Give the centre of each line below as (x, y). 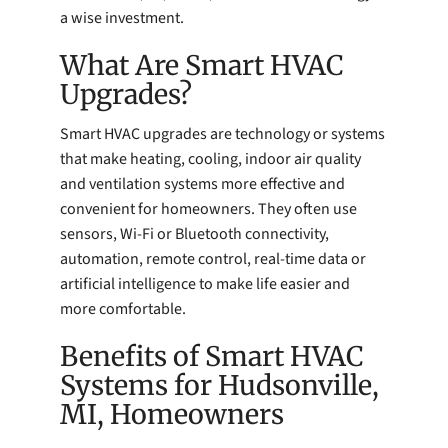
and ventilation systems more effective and (202, 184)
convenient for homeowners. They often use (208, 209)
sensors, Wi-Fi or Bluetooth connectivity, (194, 234)
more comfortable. (123, 309)
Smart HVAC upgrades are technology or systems (222, 134)
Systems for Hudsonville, (219, 386)
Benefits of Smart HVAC (212, 357)
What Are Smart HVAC (202, 65)
